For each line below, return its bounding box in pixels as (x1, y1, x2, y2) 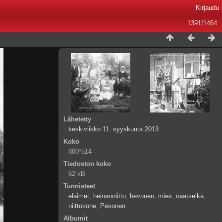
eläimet (68, 192, 89, 200)
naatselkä (176, 192, 204, 200)
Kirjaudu (195, 4, 219, 11)
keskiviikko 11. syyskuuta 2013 (68, 125, 159, 133)
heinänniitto (93, 192, 126, 200)
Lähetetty (63, 115, 91, 123)
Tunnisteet (63, 182, 95, 190)
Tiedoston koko (63, 160, 111, 167)
